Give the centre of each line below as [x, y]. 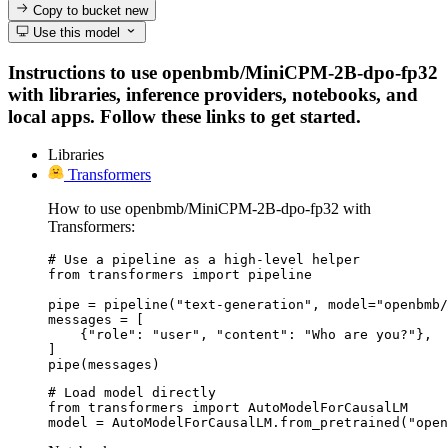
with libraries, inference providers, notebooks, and [213, 94]
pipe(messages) [104, 365]
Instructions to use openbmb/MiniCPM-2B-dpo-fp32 [223, 72]
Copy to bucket [77, 10]
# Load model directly [132, 393]
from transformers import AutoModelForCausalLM [228, 408]
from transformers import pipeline [180, 275]
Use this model [75, 32]
